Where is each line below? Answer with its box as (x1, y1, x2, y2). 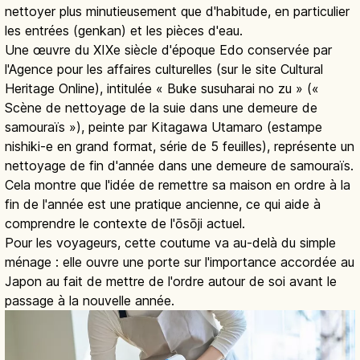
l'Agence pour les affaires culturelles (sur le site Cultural (5, 60, 323, 77)
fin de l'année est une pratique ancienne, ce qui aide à (5, 195, 321, 212)
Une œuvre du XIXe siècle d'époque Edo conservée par (5, 41, 332, 58)
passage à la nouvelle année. (5, 292, 174, 309)
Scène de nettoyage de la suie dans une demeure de (5, 99, 317, 116)
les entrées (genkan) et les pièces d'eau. (5, 22, 243, 39)
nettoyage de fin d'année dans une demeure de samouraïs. (5, 157, 354, 174)
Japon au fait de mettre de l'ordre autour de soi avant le (5, 272, 337, 289)
